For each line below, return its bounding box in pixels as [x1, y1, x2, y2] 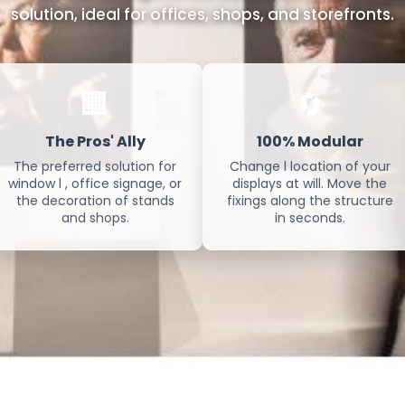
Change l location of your [229, 157, 391, 175]
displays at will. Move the [232, 174, 388, 193]
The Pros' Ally [44, 131, 146, 152]
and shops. [61, 209, 129, 227]
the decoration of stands [15, 192, 174, 210]
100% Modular [256, 131, 363, 152]
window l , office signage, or [8, 174, 183, 193]
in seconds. [274, 209, 345, 227]
